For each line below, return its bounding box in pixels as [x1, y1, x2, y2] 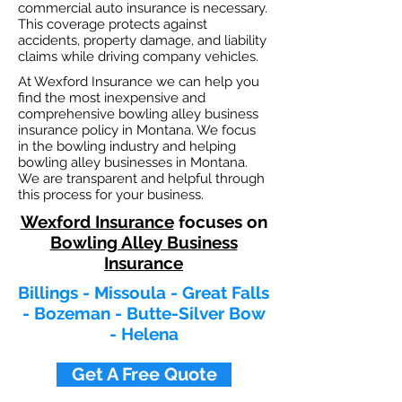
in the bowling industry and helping [18, 138, 236, 154]
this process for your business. [18, 187, 207, 203]
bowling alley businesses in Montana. [18, 154, 248, 170]
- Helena [109, 324, 179, 344]
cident [32, 32, 71, 48]
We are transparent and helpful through [18, 170, 265, 187]
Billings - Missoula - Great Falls [18, 283, 269, 302]
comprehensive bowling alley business [18, 106, 258, 122]
